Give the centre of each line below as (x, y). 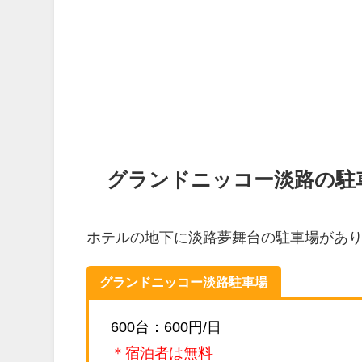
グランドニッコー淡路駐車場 (184, 282)
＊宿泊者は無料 (162, 353)
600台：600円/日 (166, 327)
